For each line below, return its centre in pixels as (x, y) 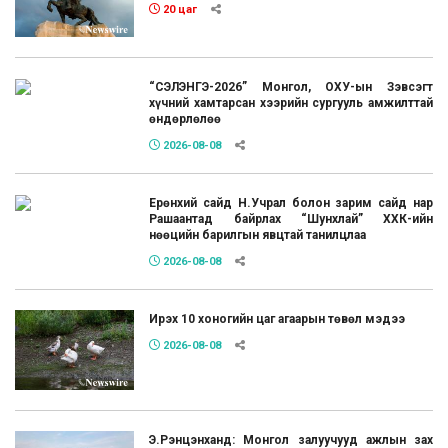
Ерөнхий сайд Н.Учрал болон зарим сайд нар (291, 203)
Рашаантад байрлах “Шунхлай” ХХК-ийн (291, 219)
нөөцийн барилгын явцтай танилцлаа (258, 235)
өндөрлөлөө (185, 119)
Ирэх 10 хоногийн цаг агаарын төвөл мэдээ (277, 319)
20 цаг (179, 9)
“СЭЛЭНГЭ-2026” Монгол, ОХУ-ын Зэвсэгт (291, 87)
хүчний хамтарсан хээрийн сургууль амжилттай (291, 103)
